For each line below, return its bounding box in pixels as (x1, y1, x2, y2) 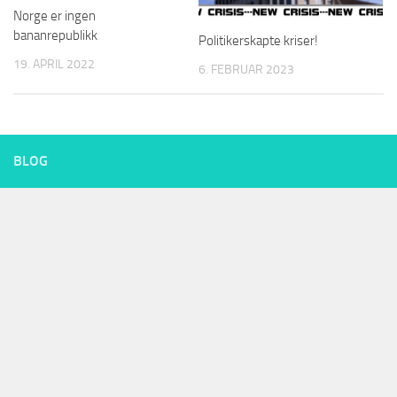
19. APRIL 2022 (13, 57, 95, 73)
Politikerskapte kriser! (198, 32, 318, 49)
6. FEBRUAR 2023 (198, 61, 294, 77)
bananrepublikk (13, 27, 97, 44)
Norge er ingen (13, 8, 96, 25)
